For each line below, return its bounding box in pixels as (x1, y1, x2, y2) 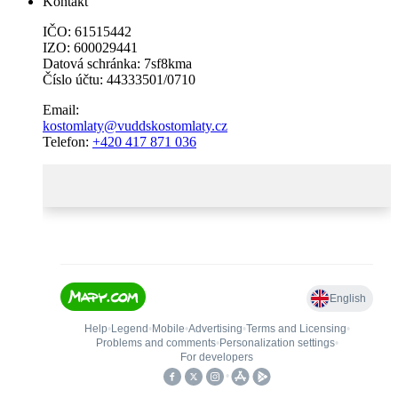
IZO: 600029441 (43, 39, 138, 55)
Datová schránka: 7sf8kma (43, 55, 192, 71)
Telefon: (43, 133, 92, 149)
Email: (43, 101, 79, 117)
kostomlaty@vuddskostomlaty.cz (43, 117, 227, 133)
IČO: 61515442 (43, 23, 131, 39)
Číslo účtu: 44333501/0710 (43, 71, 195, 87)
